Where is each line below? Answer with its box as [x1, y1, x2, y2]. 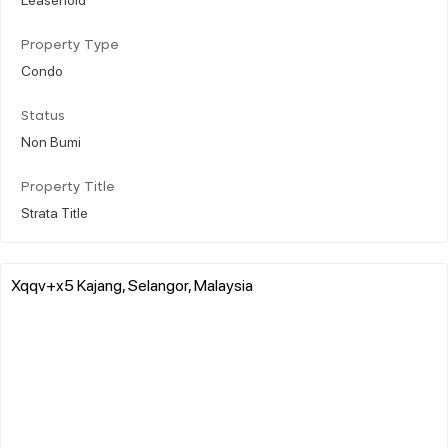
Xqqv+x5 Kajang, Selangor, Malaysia [11, 273, 253, 295]
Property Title [21, 180, 115, 194]
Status [21, 109, 65, 123]
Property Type [21, 38, 119, 52]
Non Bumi [21, 131, 81, 150]
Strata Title [21, 202, 88, 221]
